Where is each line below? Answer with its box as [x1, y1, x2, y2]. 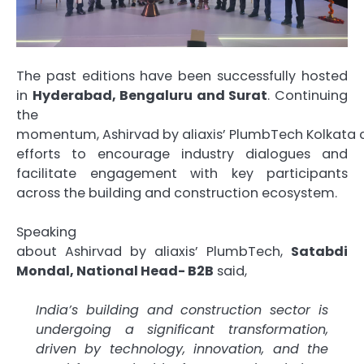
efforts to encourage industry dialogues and [16, 144, 348, 163]
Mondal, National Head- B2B [16, 261, 214, 280]
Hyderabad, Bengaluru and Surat [32, 85, 268, 105]
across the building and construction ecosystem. [16, 183, 337, 202]
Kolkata [306, 124, 356, 144]
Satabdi [291, 241, 348, 261]
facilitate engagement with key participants [16, 163, 348, 183]
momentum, [16, 124, 102, 144]
